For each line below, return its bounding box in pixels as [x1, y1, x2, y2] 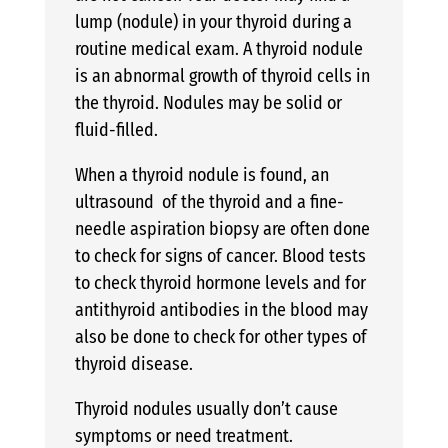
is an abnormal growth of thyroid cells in [74, 64, 370, 87]
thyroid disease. [74, 352, 193, 375]
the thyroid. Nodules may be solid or [74, 91, 342, 114]
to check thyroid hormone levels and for [74, 271, 366, 294]
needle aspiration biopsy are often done [74, 217, 370, 240]
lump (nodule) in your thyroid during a [74, 10, 352, 33]
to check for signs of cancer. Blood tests [74, 244, 366, 267]
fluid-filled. [74, 118, 158, 141]
